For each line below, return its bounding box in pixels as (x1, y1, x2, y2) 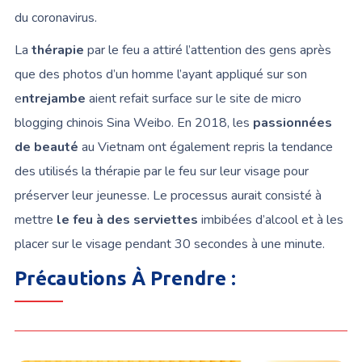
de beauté (14, 137, 78, 156)
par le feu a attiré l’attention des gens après (83, 40, 331, 59)
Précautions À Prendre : (14, 267, 236, 289)
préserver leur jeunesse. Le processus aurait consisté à (14, 186, 322, 204)
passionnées (252, 113, 332, 132)
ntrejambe (21, 89, 86, 107)
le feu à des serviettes (56, 210, 198, 229)
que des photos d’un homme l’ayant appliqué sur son (14, 65, 307, 83)
